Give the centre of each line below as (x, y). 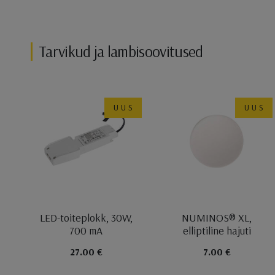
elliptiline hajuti (217, 230)
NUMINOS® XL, (217, 217)
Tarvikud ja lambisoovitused (121, 52)
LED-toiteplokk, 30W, (86, 217)
